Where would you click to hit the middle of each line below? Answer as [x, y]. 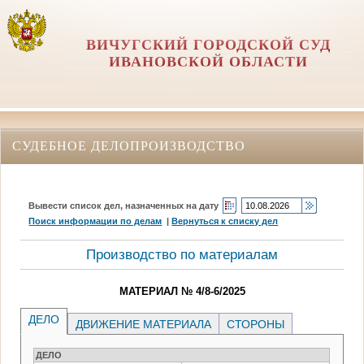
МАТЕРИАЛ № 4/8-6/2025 [182, 291]
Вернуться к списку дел [225, 221]
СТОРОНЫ [256, 324]
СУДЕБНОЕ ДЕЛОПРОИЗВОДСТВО [129, 145]
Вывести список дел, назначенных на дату [124, 205]
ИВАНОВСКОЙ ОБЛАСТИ [209, 62]
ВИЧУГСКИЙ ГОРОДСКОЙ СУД [209, 45]
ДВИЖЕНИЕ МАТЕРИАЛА [144, 324]
